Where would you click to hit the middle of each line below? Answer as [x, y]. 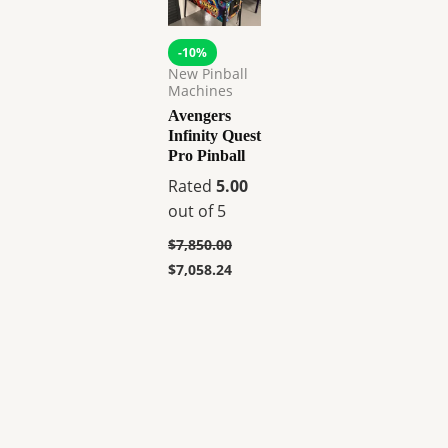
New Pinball [208, 74]
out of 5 [197, 210]
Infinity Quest [214, 135]
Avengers [199, 115]
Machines [200, 91]
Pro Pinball [206, 155]
